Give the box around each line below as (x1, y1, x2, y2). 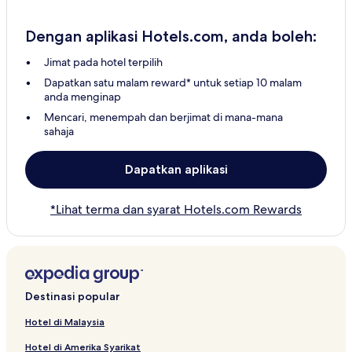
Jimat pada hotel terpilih (44, 54, 163, 69)
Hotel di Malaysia (25, 315, 104, 328)
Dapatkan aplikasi (124, 161, 228, 177)
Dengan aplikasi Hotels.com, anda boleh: (25, 26, 317, 46)
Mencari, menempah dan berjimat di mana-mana (44, 109, 283, 124)
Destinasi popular (25, 288, 120, 303)
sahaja (44, 123, 74, 138)
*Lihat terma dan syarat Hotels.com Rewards (50, 200, 302, 218)
